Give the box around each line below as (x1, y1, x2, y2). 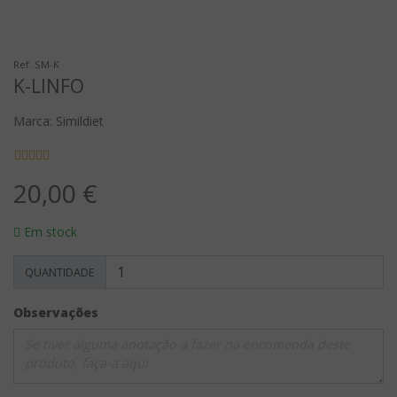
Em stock (20, 223, 77, 240)
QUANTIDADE (25, 263, 95, 280)
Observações (13, 304, 98, 321)
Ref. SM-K (13, 58, 59, 71)
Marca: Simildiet (13, 113, 104, 129)
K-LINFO (13, 74, 84, 98)
